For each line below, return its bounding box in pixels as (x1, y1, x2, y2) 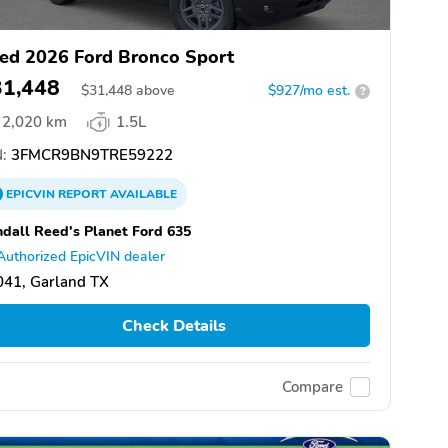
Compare (282, 376, 343, 397)
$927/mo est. (268, 81, 350, 101)
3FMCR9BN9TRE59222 (7, 145, 173, 166)
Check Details (121, 314, 226, 337)
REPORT (58, 186, 107, 203)
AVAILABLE (107, 186, 177, 203)
